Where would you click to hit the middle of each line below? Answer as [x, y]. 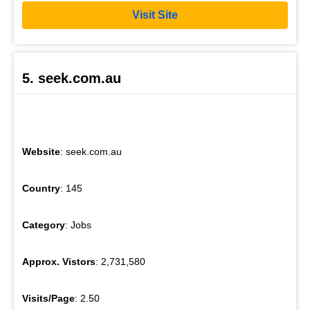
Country [41, 188]
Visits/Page [48, 298]
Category [44, 225]
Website [41, 151]
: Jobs [78, 225]
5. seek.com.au [72, 78]
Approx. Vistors [59, 261]
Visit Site [155, 15]
